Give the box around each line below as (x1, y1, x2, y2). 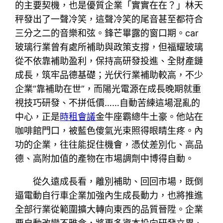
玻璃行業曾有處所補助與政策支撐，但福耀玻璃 (15, 41, 204, 52)
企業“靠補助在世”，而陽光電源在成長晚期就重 (15, 83, 202, 94)
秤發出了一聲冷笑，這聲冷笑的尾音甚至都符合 (15, 13, 204, 24)
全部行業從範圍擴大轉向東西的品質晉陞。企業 (15, 204, 204, 215)
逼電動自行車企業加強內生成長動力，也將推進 (15, 190, 204, 201)
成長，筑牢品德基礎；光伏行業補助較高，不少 (15, 69, 204, 80)
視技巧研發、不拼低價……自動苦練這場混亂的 (15, 97, 201, 108)
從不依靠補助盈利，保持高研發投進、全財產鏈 (15, 55, 204, 66)
